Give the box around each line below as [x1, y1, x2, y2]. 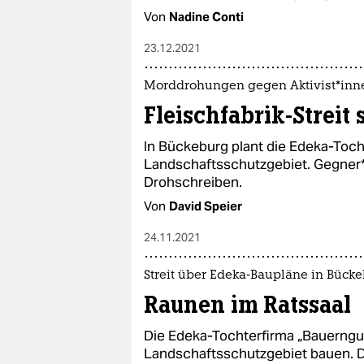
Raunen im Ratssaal [144, 290, 351, 319]
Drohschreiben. [144, 173, 242, 191]
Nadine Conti [169, 9, 244, 24]
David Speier [169, 198, 242, 214]
